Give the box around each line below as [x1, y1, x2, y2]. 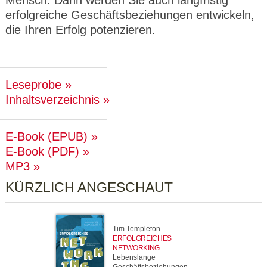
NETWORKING [113, 244, 160, 252]
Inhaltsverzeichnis [5, 93, 100, 106]
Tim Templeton [113, 225, 160, 233]
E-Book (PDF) [5, 145, 79, 158]
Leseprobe [5, 78, 61, 91]
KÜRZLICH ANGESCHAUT [5, 180, 173, 195]
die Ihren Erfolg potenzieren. [5, 23, 156, 36]
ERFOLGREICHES [113, 234, 172, 243]
